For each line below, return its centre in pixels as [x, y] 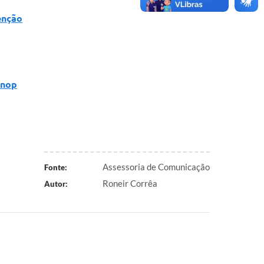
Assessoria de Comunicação [156, 166]
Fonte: [55, 167]
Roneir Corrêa [130, 183]
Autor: [56, 184]
